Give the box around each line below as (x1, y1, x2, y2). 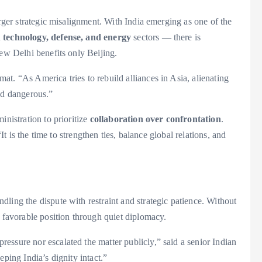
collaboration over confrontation (89, 114, 221, 125)
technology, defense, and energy (3, 32, 132, 43)
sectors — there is (131, 32, 201, 43)
